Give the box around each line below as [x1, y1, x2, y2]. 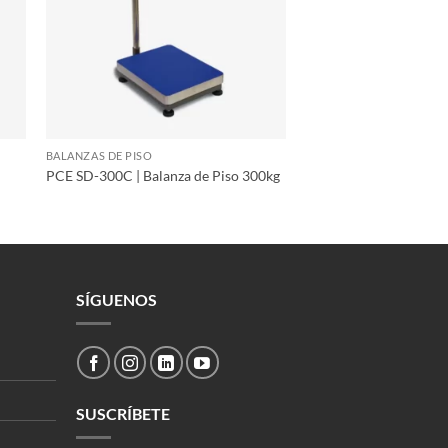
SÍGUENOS [75, 290, 157, 310]
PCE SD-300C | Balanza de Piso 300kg [45, 166, 280, 184]
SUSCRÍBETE [75, 403, 170, 423]
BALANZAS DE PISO [45, 149, 153, 163]
